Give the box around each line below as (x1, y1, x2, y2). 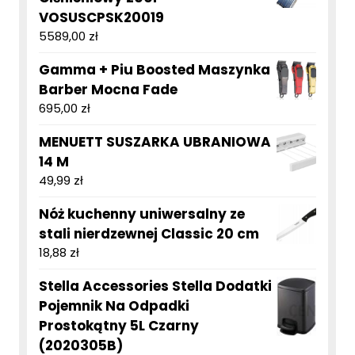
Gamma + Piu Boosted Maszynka (39, 60, 270, 80)
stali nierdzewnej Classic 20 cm (39, 224, 259, 244)
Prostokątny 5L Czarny (39, 316, 199, 336)
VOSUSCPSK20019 (39, 8, 164, 28)
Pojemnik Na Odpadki (39, 296, 189, 316)
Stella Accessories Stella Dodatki (39, 277, 272, 296)
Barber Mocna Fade (39, 80, 177, 100)
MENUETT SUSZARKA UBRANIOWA (39, 132, 271, 152)
